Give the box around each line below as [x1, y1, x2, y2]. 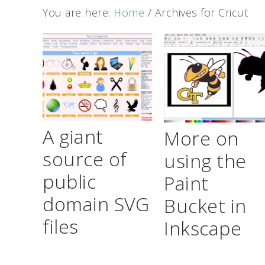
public [43, 169, 96, 195]
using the [164, 148, 247, 174]
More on [164, 125, 239, 151]
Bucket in [164, 193, 247, 219]
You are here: [43, 5, 114, 20]
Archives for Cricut [151, 5, 248, 20]
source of [43, 146, 127, 172]
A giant [43, 124, 104, 150]
